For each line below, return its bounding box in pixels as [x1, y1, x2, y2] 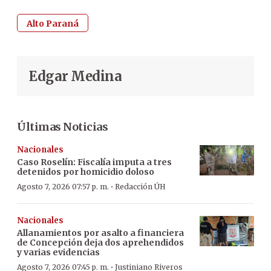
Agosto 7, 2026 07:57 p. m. [17, 181, 109, 191]
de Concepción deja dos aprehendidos [17, 237, 184, 248]
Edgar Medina [29, 67, 122, 85]
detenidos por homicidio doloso [17, 166, 154, 177]
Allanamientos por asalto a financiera [17, 227, 184, 238]
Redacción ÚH [115, 181, 166, 191]
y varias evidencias [17, 246, 100, 258]
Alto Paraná [27, 18, 79, 29]
